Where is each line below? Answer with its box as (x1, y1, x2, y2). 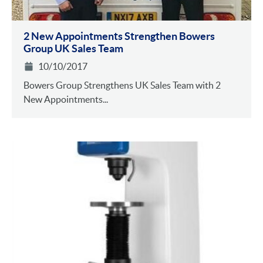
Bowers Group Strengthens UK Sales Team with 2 (23, 79, 221, 90)
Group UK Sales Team (23, 42, 123, 55)
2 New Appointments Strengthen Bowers (23, 29, 215, 42)
